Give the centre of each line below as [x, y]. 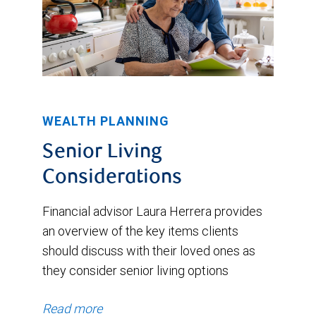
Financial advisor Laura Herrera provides [152, 211]
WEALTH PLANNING [106, 121]
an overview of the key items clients [140, 231]
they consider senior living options [135, 270]
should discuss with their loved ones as [149, 250]
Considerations [112, 178]
